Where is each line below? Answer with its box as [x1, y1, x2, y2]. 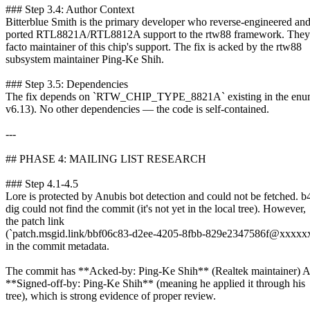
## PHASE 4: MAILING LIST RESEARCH [6, 152, 206, 165]
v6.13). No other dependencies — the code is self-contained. [6, 102, 269, 115]
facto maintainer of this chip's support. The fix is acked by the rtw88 [6, 40, 302, 53]
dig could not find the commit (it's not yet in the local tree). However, [6, 202, 306, 215]
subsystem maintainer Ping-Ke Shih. [6, 53, 164, 65]
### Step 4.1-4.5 [6, 177, 78, 190]
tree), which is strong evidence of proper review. [6, 289, 216, 302]
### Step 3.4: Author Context [6, 3, 134, 15]
